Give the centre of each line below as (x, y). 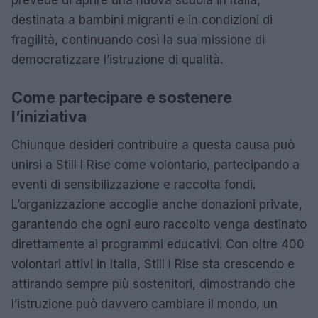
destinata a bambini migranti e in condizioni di (142, 20)
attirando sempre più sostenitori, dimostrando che (153, 284)
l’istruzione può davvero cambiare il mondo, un (144, 304)
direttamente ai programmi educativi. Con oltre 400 (158, 244)
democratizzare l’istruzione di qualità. (117, 60)
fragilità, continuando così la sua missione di (138, 40)
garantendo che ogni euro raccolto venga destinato (159, 224)
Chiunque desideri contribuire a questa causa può (153, 145)
